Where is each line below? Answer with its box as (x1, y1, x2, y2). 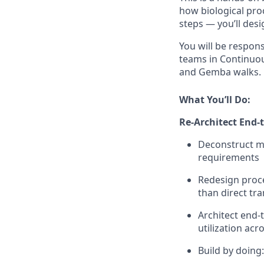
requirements (198, 151, 259, 164)
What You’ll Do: (179, 93, 250, 106)
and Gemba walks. (179, 65, 261, 78)
